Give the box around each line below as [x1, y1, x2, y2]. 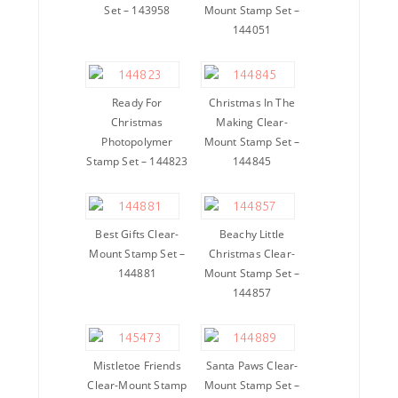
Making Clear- [216, 115, 288, 131]
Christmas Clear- [209, 246, 295, 262]
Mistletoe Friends [92, 358, 181, 374]
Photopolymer [101, 134, 173, 150]
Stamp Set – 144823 [86, 154, 188, 170]
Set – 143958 [104, 3, 171, 19]
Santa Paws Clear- [205, 358, 298, 374]
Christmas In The [209, 95, 295, 111]
